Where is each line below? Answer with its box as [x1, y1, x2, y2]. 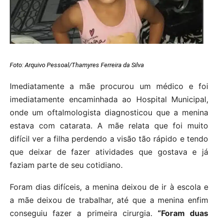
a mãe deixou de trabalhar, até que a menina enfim [10, 195, 208, 205]
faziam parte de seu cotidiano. [10, 160, 123, 170]
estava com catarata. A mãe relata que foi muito [10, 121, 208, 131]
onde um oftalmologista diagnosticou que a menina [10, 108, 208, 118]
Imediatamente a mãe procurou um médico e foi [10, 81, 208, 91]
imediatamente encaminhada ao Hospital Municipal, [10, 94, 208, 105]
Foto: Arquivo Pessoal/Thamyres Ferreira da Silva [10, 61, 144, 69]
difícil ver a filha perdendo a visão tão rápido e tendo [10, 134, 208, 144]
